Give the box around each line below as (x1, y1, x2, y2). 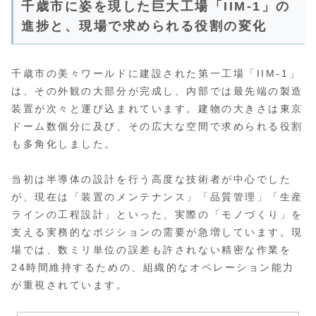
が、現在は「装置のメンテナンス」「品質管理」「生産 (11, 191, 303, 203)
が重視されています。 (11, 279, 128, 291)
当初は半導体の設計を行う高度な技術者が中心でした (11, 174, 292, 186)
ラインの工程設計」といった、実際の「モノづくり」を (11, 209, 303, 221)
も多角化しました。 (11, 138, 117, 150)
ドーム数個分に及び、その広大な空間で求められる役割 (11, 120, 303, 132)
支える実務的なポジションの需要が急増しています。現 (11, 226, 303, 238)
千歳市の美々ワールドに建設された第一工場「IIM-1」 (11, 67, 301, 79)
